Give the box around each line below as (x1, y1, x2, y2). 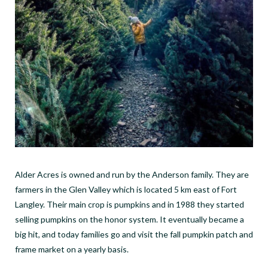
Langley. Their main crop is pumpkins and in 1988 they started (15, 199, 244, 209)
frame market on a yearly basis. (15, 243, 129, 254)
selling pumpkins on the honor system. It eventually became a (15, 214, 244, 224)
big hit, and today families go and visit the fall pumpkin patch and (15, 229, 253, 239)
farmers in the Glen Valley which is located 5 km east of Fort (15, 184, 237, 194)
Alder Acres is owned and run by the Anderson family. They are (15, 169, 249, 179)
